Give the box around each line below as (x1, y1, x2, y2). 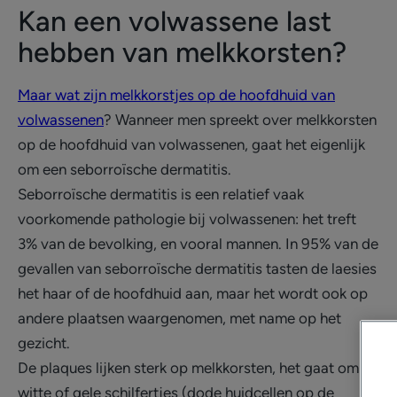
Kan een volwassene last (18, 4, 331, 38)
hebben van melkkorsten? (18, 35, 346, 69)
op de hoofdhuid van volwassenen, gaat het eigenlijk (18, 136, 365, 153)
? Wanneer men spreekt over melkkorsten (104, 111, 377, 128)
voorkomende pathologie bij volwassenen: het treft (18, 210, 356, 228)
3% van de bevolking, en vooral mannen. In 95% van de (18, 235, 378, 253)
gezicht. (18, 334, 70, 352)
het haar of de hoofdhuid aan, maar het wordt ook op (18, 284, 368, 302)
